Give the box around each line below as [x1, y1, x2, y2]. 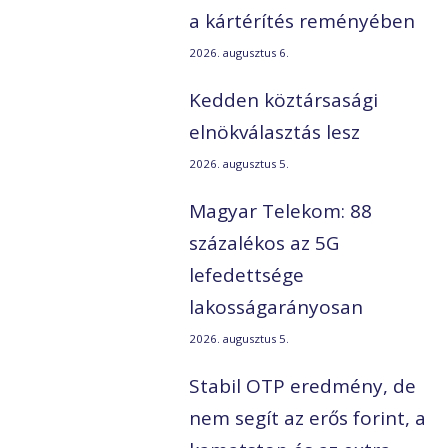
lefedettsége [189, 262, 305, 289]
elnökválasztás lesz [189, 119, 361, 146]
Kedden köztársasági [189, 87, 379, 114]
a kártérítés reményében [189, 8, 416, 35]
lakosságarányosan [189, 294, 364, 321]
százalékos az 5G [189, 230, 340, 257]
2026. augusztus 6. [189, 45, 290, 61]
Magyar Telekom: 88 [189, 198, 373, 225]
